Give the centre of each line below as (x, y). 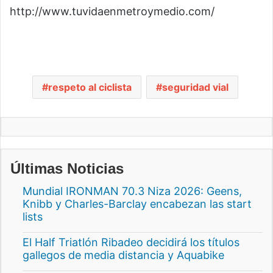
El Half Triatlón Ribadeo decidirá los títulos (131, 242)
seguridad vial (195, 87)
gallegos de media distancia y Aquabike (123, 255)
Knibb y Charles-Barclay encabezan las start (137, 204)
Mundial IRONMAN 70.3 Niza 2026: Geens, (132, 191)
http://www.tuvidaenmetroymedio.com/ (112, 11)
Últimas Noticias (67, 168)
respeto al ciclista (90, 87)
